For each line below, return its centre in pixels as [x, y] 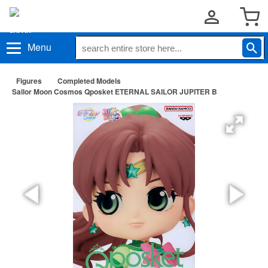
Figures [29, 81]
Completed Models [89, 81]
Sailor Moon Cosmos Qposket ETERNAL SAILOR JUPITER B [115, 92]
